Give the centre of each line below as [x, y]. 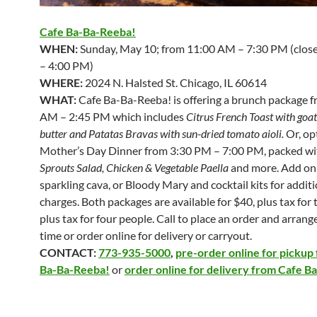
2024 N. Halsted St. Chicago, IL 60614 [176, 83]
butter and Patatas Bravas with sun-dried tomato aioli [161, 134]
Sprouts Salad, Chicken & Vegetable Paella [135, 168]
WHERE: [62, 83]
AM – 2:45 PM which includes [113, 117]
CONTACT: [69, 253]
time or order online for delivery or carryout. [146, 236]
